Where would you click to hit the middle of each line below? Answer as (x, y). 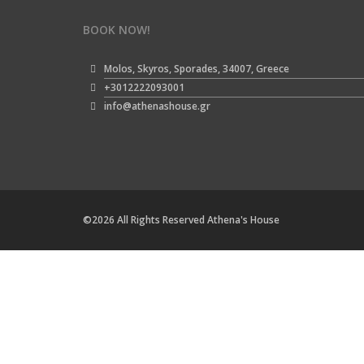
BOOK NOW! (117, 30)
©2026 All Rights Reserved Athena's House (181, 220)
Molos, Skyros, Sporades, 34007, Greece (196, 69)
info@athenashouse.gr (157, 106)
